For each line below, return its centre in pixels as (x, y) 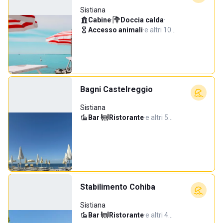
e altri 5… (159, 117)
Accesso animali (115, 30)
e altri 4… (159, 215)
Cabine (100, 20)
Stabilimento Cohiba (118, 187)
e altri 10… (160, 30)
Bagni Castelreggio (116, 89)
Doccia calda (142, 20)
